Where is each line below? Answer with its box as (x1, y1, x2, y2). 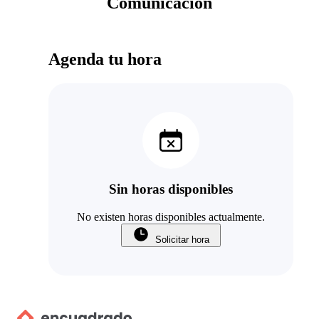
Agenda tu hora (48, 49, 162, 68)
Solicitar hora (155, 234, 209, 246)
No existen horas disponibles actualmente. (77, 211, 265, 224)
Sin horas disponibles (109, 182, 233, 197)
